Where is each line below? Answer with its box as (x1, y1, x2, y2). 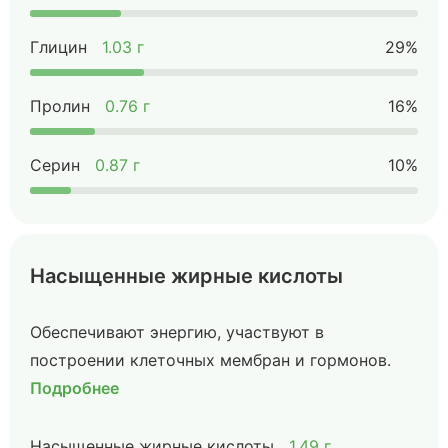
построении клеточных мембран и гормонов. (30, 350, 391, 370)
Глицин (30, 37, 87, 57)
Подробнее (30, 378, 119, 398)
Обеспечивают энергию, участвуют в (30, 322, 324, 342)
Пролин (30, 96, 90, 116)
